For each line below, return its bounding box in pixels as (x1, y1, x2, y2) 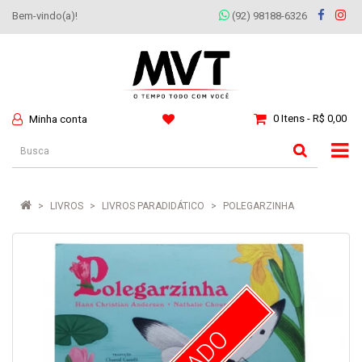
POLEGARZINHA (223, 200, 294, 212)
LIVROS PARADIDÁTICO (102, 200, 204, 212)
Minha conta (29, 112, 87, 125)
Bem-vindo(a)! (12, 10, 78, 22)
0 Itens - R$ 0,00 (273, 112, 347, 124)
